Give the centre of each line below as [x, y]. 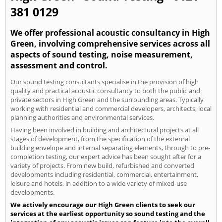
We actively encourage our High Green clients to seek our [103, 205]
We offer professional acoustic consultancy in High [110, 32]
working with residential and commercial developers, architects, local [111, 109]
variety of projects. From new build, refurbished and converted [102, 166]
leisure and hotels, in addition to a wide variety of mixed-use [99, 184]
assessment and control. [59, 65]
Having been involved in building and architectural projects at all [105, 130]
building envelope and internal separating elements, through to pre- [110, 148]
